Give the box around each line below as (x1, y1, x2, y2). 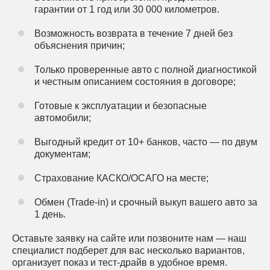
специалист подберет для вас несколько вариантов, (12, 245, 245, 256)
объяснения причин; (34, 40, 125, 51)
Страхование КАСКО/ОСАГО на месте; (34, 173, 209, 183)
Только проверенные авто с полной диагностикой (34, 64, 257, 75)
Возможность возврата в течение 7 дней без (34, 28, 233, 39)
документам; (34, 149, 90, 159)
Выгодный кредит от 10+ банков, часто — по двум (34, 137, 257, 147)
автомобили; (34, 113, 91, 123)
